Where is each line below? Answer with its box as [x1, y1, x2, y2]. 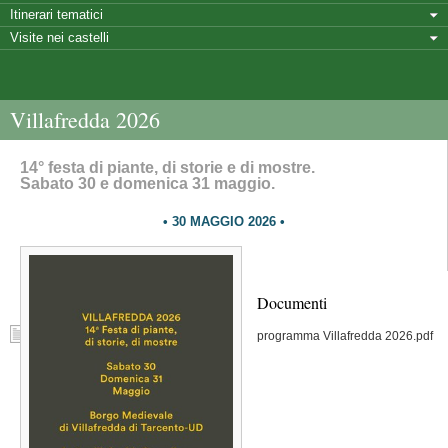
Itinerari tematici [10, 7, 103, 22]
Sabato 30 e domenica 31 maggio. [20, 175, 275, 192]
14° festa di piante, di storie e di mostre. [20, 159, 315, 176]
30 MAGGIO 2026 [171, 214, 276, 229]
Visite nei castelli [10, 30, 109, 45]
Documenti [256, 292, 327, 313]
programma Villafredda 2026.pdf [256, 329, 433, 343]
